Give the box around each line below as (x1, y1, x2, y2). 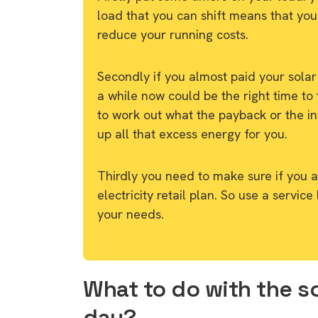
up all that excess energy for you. (97, 125, 287, 142)
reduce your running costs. (97, 26, 248, 43)
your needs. (97, 205, 164, 222)
